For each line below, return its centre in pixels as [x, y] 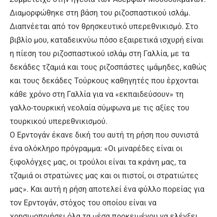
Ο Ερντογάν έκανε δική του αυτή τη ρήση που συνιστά [104, 135]
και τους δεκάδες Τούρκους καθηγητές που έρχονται [104, 80]
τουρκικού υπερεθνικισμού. [59, 121]
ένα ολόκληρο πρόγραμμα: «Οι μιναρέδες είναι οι [96, 148]
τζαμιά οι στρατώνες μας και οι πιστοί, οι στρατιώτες [104, 175]
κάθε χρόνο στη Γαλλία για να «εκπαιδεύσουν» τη [97, 94]
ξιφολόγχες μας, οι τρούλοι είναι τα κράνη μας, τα [98, 162]
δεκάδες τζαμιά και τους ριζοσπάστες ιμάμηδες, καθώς [108, 67]
